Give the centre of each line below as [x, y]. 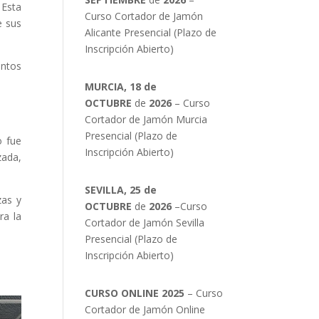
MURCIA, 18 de [121, 87]
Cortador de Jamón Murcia [146, 120]
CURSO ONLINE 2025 [135, 293]
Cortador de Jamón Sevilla [145, 223]
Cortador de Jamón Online [145, 310]
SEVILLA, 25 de [121, 190]
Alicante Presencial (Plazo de [151, 33]
